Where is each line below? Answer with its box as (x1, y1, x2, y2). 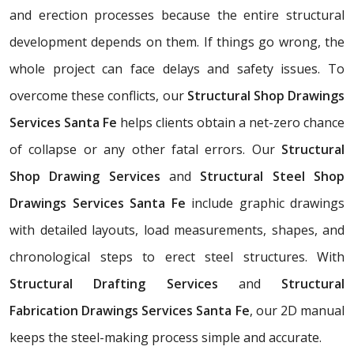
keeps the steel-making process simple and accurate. (9, 329, 322, 347)
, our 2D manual (249, 302, 345, 320)
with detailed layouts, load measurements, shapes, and (9, 221, 345, 239)
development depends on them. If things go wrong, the (9, 33, 345, 51)
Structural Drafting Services (9, 275, 239, 293)
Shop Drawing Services (9, 168, 169, 186)
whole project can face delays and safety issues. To (9, 60, 345, 78)
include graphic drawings (185, 194, 345, 213)
